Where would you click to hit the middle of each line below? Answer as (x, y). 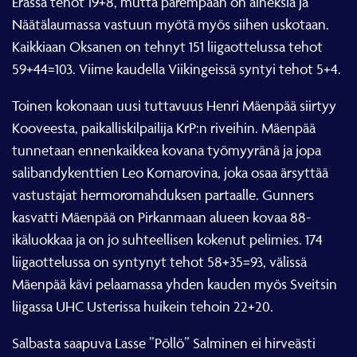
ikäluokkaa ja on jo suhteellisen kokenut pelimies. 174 (167, 239)
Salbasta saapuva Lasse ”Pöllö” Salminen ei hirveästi (164, 343)
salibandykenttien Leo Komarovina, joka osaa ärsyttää (170, 172)
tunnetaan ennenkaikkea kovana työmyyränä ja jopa (167, 150)
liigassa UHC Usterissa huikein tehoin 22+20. (143, 306)
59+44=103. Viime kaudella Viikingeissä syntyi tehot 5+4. (177, 69)
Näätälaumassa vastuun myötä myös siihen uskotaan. (171, 24)
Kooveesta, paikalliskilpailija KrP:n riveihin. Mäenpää (164, 127)
